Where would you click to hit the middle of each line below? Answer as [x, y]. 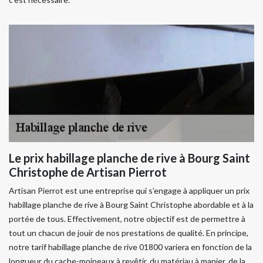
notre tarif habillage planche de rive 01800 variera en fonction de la [130, 247]
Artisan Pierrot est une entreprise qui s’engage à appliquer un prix [129, 190]
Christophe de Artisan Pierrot [88, 172]
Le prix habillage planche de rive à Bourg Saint [129, 158]
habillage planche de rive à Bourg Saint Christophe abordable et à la [131, 205]
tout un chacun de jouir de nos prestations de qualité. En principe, [129, 233]
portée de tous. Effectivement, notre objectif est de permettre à [127, 219]
